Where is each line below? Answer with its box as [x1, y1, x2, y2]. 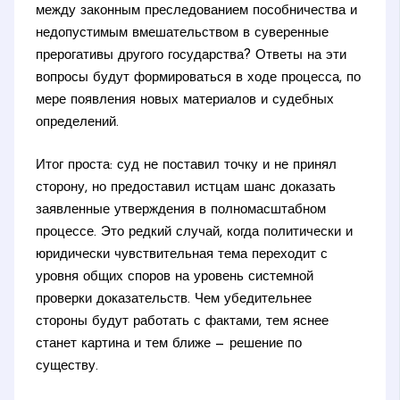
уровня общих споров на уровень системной [36, 270, 314, 284]
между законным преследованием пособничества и [36, 4, 358, 19]
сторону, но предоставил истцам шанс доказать [36, 180, 337, 195]
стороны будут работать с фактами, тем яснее [36, 314, 329, 329]
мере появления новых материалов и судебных [36, 94, 335, 108]
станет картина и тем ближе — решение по [36, 337, 303, 351]
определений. [36, 116, 120, 130]
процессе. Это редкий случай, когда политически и [36, 225, 354, 239]
